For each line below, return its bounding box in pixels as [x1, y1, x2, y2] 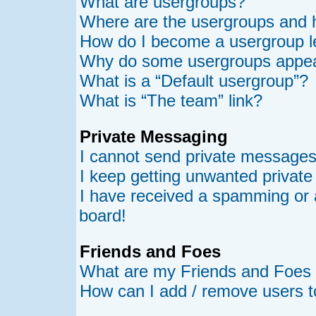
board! [79, 206, 126, 225]
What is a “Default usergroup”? [80, 71, 308, 90]
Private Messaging [80, 127, 228, 146]
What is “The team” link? [80, 91, 262, 110]
